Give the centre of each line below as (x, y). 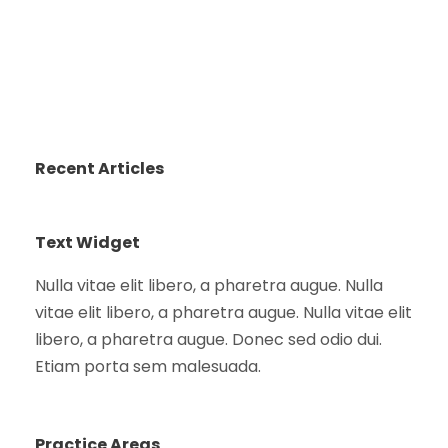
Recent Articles (99, 169)
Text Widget (87, 243)
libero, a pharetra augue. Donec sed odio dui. (208, 340)
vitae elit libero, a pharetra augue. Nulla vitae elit (223, 313)
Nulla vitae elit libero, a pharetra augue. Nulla (209, 286)
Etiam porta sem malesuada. (148, 367)
